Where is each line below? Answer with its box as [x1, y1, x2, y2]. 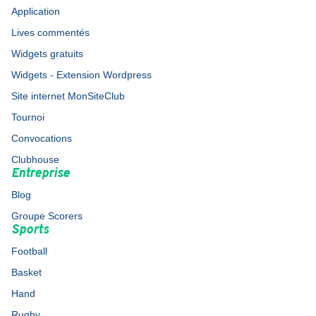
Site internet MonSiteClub [11, 90, 125, 102]
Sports [11, 222, 49, 239]
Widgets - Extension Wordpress [11, 69, 152, 81]
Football [11, 245, 47, 257]
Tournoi [11, 111, 44, 123]
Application [11, 6, 60, 18]
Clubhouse [11, 154, 59, 166]
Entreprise [11, 166, 70, 183]
